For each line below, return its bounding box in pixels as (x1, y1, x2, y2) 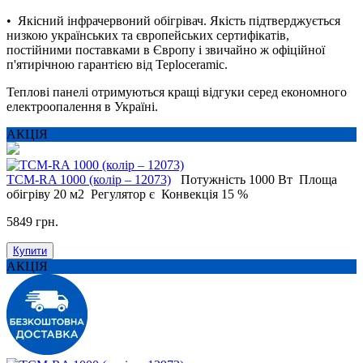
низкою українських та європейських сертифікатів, (6, 28, 289, 43)
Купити (13, 245, 47, 258)
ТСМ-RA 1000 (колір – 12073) (6, 173, 171, 187)
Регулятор (91, 187, 149, 202)
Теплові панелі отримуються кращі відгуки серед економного (6, 85, 347, 100)
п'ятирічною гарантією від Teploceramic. (6, 58, 228, 72)
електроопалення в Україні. (6, 100, 161, 114)
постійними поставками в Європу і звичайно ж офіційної (6, 43, 325, 58)
